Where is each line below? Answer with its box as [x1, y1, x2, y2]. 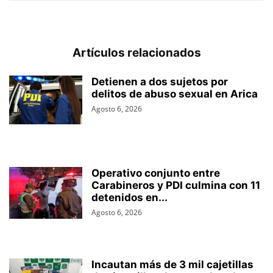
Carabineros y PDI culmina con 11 [91, 179, 260, 191]
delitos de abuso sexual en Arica [91, 88, 258, 100]
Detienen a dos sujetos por [91, 76, 228, 88]
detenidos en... [91, 191, 168, 204]
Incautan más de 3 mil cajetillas [91, 258, 253, 271]
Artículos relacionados [72, 46, 201, 60]
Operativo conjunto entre [91, 167, 220, 179]
